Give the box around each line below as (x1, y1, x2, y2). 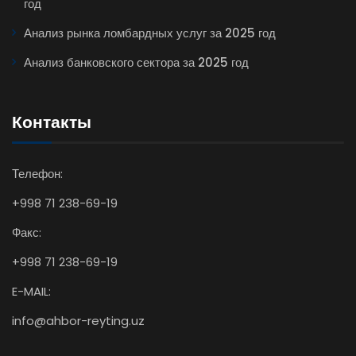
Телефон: (12, 165, 63, 183)
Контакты (12, 110, 91, 134)
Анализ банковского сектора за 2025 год (24, 54, 249, 72)
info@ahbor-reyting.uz (12, 312, 145, 330)
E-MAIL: (12, 283, 51, 300)
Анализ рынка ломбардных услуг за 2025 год (24, 25, 276, 42)
